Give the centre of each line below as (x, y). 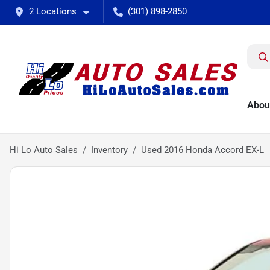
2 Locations (53, 11)
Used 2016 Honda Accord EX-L (202, 150)
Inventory (109, 150)
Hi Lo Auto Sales (44, 150)
